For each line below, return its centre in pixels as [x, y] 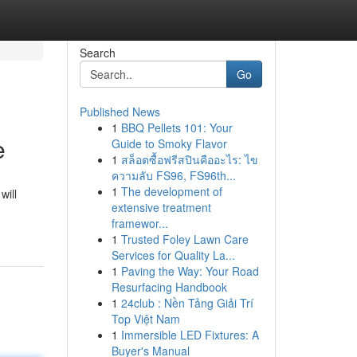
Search [97, 53]
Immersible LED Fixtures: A [190, 335]
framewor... [139, 223]
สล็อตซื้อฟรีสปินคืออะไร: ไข [189, 159]
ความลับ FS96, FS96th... [173, 175]
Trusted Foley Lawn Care [184, 239]
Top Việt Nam [145, 319]
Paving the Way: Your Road [190, 271]
